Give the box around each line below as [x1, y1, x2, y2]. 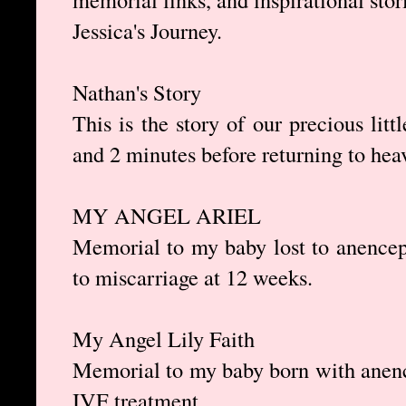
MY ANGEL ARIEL [72, 200, 261, 231]
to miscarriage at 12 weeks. [72, 262, 313, 293]
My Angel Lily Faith [72, 324, 255, 354]
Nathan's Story [72, 77, 201, 108]
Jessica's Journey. [72, 15, 222, 46]
